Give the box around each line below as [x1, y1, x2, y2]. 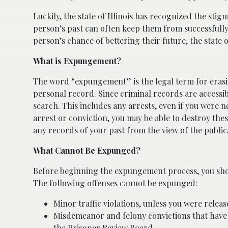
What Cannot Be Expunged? [33, 145, 140, 156]
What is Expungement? [33, 55, 121, 66]
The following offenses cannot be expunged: [33, 177, 197, 188]
